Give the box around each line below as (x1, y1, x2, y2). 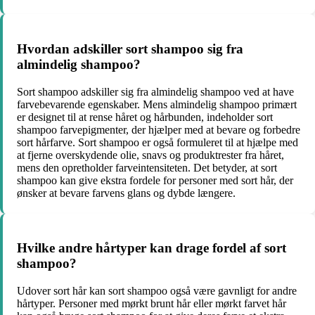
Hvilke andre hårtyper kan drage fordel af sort (17, 240, 286, 256)
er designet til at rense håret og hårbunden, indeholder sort (17, 110, 273, 123)
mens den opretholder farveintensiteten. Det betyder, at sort (17, 161, 277, 174)
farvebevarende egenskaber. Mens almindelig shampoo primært (17, 98, 297, 110)
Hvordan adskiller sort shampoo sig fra (17, 41, 243, 56)
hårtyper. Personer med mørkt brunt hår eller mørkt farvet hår (17, 297, 286, 310)
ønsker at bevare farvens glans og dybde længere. (17, 186, 236, 199)
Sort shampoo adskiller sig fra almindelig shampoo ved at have (17, 85, 294, 98)
